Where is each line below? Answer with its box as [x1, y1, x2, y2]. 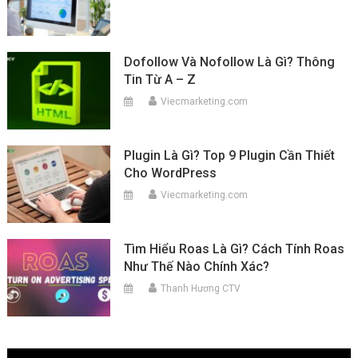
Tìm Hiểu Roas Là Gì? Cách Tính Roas [124, 241, 345, 257]
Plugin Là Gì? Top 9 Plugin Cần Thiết [124, 148, 336, 164]
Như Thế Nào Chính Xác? [124, 258, 270, 274]
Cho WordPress [124, 165, 217, 181]
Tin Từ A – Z [124, 72, 197, 88]
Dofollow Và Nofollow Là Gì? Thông [124, 54, 336, 70]
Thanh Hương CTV [161, 282, 241, 294]
